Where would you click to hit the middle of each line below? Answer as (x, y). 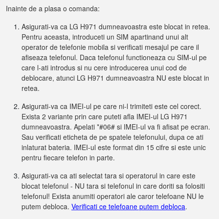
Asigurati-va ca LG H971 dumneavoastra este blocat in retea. (116, 26)
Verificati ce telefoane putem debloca (128, 206)
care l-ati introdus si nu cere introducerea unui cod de (104, 67)
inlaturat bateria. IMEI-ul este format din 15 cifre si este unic (114, 147)
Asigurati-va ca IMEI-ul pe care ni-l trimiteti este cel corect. (111, 106)
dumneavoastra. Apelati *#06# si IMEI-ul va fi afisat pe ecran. (116, 127)
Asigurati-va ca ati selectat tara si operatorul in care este (109, 175)
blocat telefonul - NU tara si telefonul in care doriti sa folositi (113, 186)
